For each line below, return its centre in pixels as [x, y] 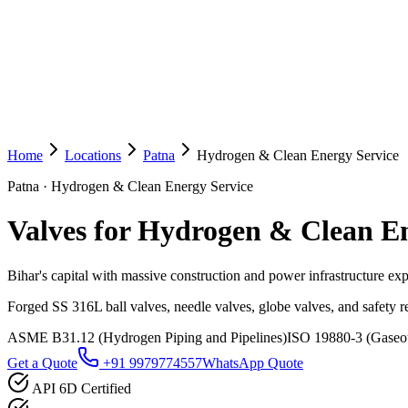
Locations [93, 155]
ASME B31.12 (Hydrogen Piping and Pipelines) [147, 337]
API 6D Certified [82, 388]
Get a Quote [42, 362]
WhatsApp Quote [253, 362]
